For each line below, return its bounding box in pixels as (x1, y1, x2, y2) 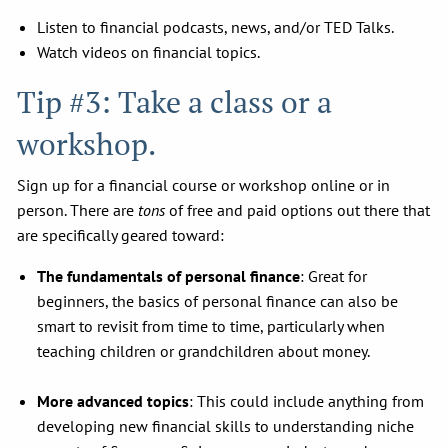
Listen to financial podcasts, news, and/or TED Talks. (37, 16, 395, 37)
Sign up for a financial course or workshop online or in (17, 174, 391, 195)
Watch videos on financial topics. (37, 41, 261, 62)
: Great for (300, 265, 368, 286)
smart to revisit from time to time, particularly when (37, 315, 386, 336)
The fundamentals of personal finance (37, 265, 301, 286)
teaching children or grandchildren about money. (37, 340, 371, 361)
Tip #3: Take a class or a (17, 81, 333, 122)
